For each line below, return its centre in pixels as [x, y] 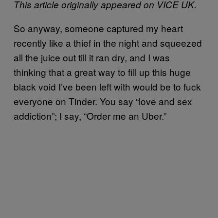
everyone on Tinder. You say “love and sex [103, 101]
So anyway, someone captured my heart [98, 28]
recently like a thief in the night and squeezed [108, 42]
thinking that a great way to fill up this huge [102, 72]
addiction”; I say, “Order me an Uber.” [90, 115]
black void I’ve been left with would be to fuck [107, 86]
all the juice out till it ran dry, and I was [92, 57]
